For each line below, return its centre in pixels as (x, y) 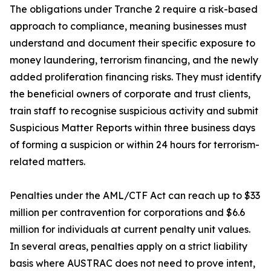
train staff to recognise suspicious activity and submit (134, 111)
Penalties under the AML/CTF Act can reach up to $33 (135, 196)
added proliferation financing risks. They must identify (135, 77)
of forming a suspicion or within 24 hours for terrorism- (135, 145)
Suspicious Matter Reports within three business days (132, 128)
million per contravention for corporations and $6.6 (127, 213)
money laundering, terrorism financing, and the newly (134, 60)
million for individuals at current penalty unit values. (130, 230)
